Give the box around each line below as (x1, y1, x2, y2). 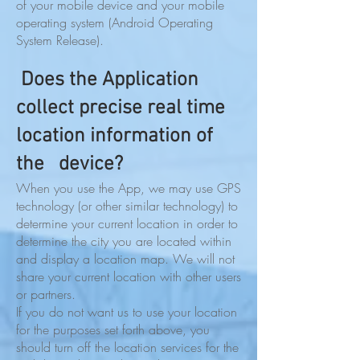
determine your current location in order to (16, 215, 238, 232)
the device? (16, 153, 123, 177)
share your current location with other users (16, 268, 241, 285)
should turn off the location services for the (16, 338, 239, 356)
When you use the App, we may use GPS (16, 179, 241, 197)
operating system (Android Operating (16, 14, 213, 31)
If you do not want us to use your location (16, 303, 237, 321)
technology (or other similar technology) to (16, 197, 238, 215)
